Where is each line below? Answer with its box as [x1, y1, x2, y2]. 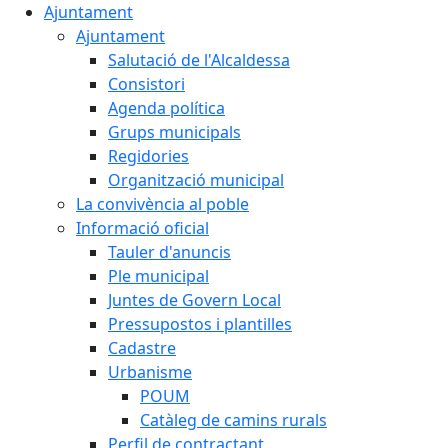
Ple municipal [108, 265, 209, 287]
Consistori [108, 73, 185, 95]
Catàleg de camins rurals [140, 409, 327, 431]
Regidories [108, 145, 189, 167]
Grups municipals [108, 121, 241, 143]
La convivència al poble [76, 193, 249, 215]
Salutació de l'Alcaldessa [108, 49, 290, 71]
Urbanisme [108, 361, 192, 383]
